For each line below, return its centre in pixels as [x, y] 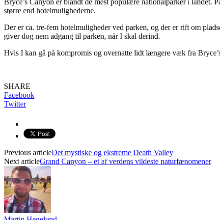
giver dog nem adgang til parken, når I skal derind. [82, 36]
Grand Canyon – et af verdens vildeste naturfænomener [125, 161]
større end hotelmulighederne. [50, 10]
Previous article [28, 152]
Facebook [19, 95]
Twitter [15, 104]
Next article [22, 161]
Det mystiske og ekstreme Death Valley [112, 152]
